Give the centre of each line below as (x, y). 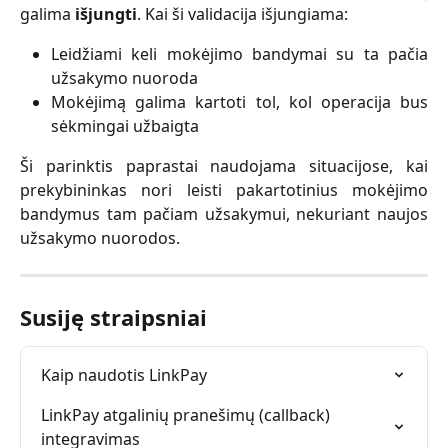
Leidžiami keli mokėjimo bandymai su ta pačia (239, 54)
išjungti (106, 14)
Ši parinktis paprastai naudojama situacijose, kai (224, 166)
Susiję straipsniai (113, 317)
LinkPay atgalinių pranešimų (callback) (187, 415)
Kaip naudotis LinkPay (124, 375)
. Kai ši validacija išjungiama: (242, 14)
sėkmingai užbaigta (125, 126)
